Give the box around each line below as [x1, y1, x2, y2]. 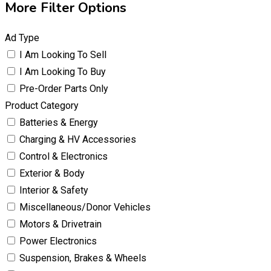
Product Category [5, 100, 79, 112]
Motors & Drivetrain [19, 218, 102, 230]
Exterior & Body [19, 168, 85, 180]
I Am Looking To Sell [19, 49, 106, 61]
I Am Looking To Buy [19, 66, 106, 78]
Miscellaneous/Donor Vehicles [19, 201, 151, 214]
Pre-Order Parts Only [19, 83, 108, 95]
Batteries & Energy [19, 117, 98, 129]
